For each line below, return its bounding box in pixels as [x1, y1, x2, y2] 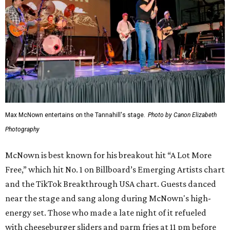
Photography [5, 126, 40, 133]
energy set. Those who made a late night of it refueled [5, 207, 206, 218]
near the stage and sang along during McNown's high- [5, 193, 211, 204]
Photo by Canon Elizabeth [148, 111, 217, 119]
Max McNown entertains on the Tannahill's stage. [5, 111, 145, 119]
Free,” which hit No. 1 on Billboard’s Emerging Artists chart [5, 164, 225, 175]
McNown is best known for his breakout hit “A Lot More [5, 150, 212, 161]
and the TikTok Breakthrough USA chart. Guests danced [5, 179, 216, 189]
